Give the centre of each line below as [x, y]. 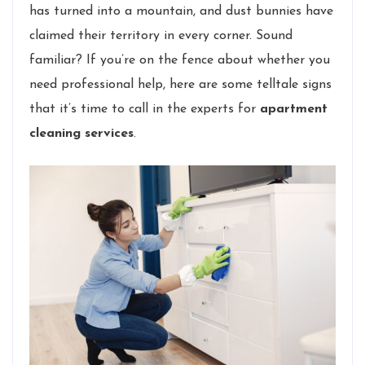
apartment [294, 109]
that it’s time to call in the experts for [145, 109]
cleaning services [81, 134]
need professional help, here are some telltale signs [180, 85]
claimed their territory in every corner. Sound [161, 36]
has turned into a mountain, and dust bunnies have [181, 11]
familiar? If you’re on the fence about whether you [180, 60]
